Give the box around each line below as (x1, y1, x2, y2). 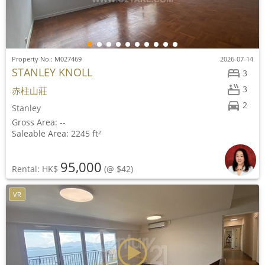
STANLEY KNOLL (12, 65, 92, 79)
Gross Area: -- (12, 117, 66, 128)
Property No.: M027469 (12, 54, 82, 63)
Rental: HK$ (12, 163, 60, 174)
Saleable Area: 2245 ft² (12, 128, 101, 139)
